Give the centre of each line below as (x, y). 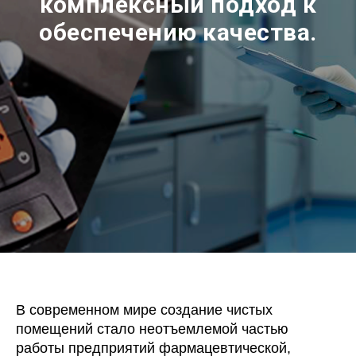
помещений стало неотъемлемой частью (152, 329)
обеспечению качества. (178, 32)
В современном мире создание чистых (144, 310)
